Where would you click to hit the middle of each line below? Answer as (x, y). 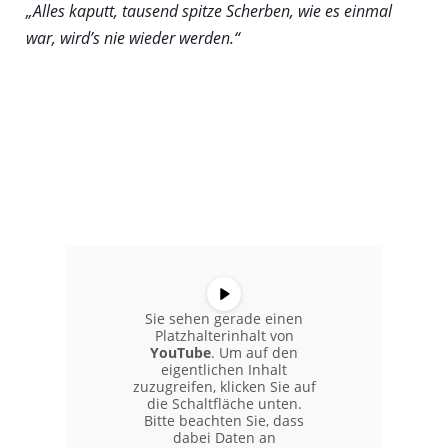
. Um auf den (254, 352)
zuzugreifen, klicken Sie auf (224, 386)
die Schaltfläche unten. (224, 403)
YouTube (180, 352)
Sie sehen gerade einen (224, 318)
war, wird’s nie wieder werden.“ (132, 37)
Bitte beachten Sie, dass (224, 420)
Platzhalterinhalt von (224, 335)
